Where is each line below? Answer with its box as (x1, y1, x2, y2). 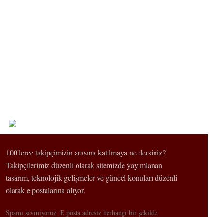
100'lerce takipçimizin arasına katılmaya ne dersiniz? (6, 147, 166, 157)
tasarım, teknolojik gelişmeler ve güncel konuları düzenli (6, 172, 178, 183)
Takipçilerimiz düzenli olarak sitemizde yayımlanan (6, 160, 163, 170)
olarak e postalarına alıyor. (6, 185, 86, 195)
